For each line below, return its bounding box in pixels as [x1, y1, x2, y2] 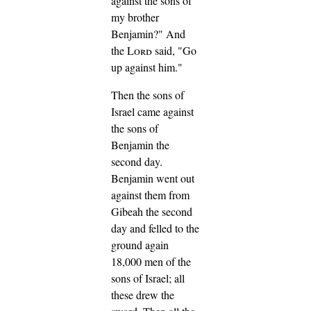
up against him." [111, 59, 183, 74]
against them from [111, 187, 190, 202]
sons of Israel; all [111, 270, 185, 285]
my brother [111, 9, 159, 24]
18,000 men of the [111, 253, 191, 269]
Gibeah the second [111, 203, 192, 219]
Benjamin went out [111, 170, 194, 185]
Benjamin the [111, 137, 169, 152]
